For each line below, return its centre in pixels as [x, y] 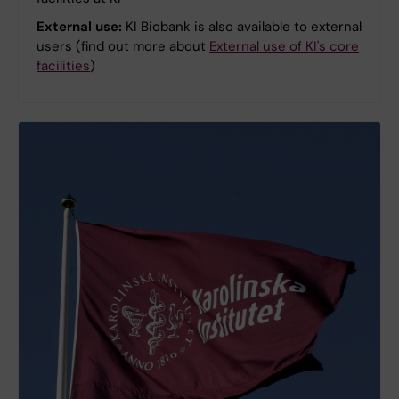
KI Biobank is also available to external [242, 27]
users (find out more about [123, 47]
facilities [63, 66]
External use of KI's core [284, 47]
